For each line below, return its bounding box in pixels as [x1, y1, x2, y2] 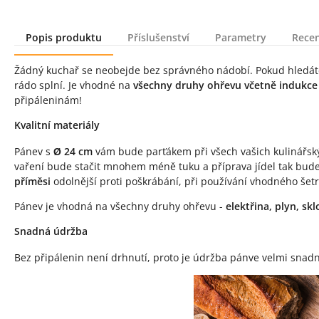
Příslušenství [127, 31, 189, 44]
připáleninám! [14, 93, 82, 107]
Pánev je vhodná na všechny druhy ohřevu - [14, 199, 226, 213]
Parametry [215, 31, 266, 44]
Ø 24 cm [53, 145, 93, 158]
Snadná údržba [14, 224, 88, 238]
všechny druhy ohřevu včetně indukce [133, 78, 318, 92]
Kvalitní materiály [14, 118, 100, 132]
